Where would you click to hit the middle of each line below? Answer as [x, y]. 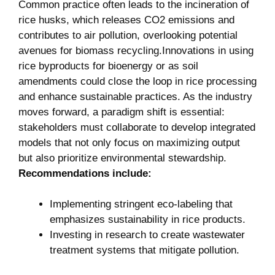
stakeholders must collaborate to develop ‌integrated [137, 127]
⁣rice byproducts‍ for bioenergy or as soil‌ [108, 66]
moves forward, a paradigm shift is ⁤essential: [122, 112]
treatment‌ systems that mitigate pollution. [145, 250]
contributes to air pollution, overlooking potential [128, 35]
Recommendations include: [85, 173]
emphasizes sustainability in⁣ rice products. [148, 220]
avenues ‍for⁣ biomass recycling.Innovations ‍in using [136, 50]
